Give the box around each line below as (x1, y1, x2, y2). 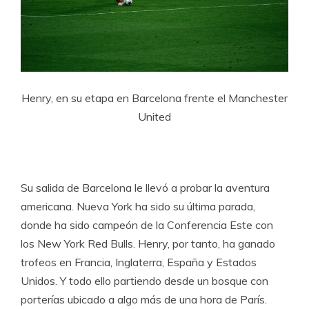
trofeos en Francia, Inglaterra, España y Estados (21, 255, 257, 269)
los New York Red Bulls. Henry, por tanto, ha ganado (21, 237, 275, 250)
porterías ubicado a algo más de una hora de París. (21, 292, 267, 306)
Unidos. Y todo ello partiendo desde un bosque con (21, 274, 268, 288)
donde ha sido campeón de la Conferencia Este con (21, 218, 273, 232)
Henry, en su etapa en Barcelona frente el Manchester (21, 91, 288, 105)
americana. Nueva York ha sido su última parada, (21, 199, 255, 213)
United (138, 110, 171, 123)
